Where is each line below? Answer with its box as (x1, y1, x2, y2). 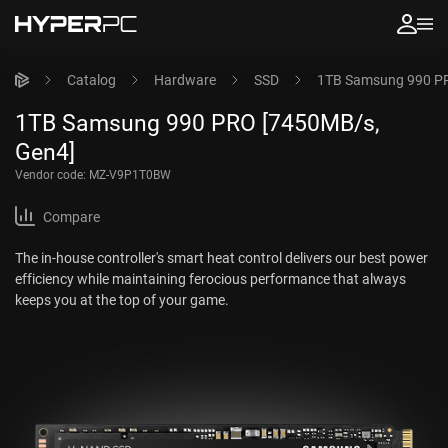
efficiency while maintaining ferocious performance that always (15, 268, 406, 288)
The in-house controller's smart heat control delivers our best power (15, 247, 428, 267)
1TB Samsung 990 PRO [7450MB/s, (15, 107, 380, 138)
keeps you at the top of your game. (15, 289, 229, 309)
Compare (43, 206, 100, 226)
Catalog (67, 70, 116, 89)
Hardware (154, 70, 216, 89)
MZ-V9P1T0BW (89, 166, 171, 183)
